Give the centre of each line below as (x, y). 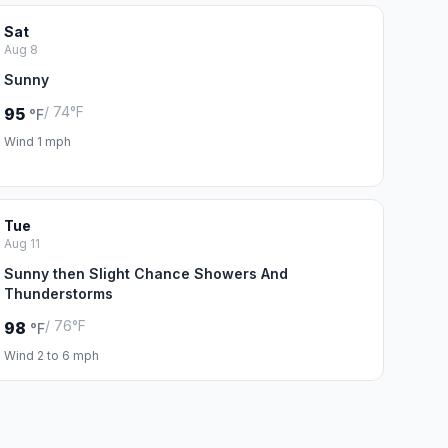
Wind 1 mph (37, 141)
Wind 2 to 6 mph (51, 355)
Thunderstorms (58, 293)
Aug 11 (21, 243)
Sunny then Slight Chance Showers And (145, 273)
